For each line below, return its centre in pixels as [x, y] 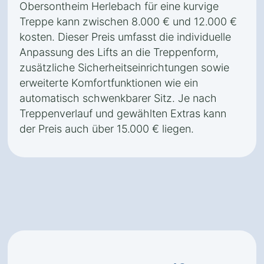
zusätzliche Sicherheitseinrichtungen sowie [124, 67]
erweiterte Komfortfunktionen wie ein [109, 83]
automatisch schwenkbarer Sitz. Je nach [118, 98]
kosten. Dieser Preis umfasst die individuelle [125, 37]
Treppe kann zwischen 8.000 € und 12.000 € [128, 22]
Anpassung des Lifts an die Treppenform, [119, 52]
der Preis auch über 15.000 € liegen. [107, 129]
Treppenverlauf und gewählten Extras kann [123, 113]
